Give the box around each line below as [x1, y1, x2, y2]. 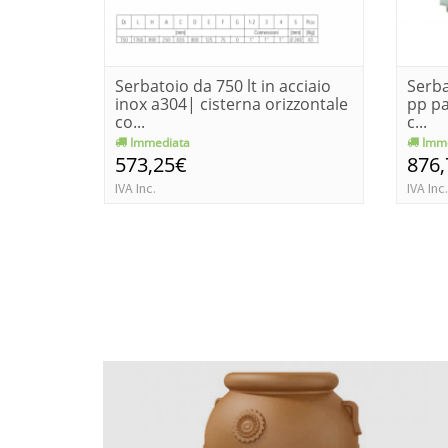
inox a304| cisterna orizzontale [115, 92, 348, 115]
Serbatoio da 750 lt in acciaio [115, 74, 331, 97]
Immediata [127, 133, 190, 151]
